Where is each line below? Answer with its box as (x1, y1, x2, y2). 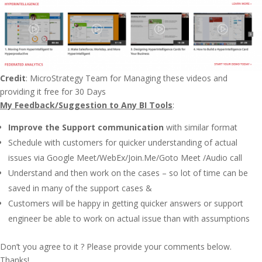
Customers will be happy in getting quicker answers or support (8, 197, 243, 209)
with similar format (164, 121, 237, 133)
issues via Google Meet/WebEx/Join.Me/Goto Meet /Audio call (8, 151, 242, 163)
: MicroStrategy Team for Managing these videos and (26, 72, 227, 84)
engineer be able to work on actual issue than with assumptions (8, 212, 250, 224)
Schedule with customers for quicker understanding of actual (8, 136, 237, 148)
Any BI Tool (119, 99, 168, 111)
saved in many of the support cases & (8, 182, 152, 194)
